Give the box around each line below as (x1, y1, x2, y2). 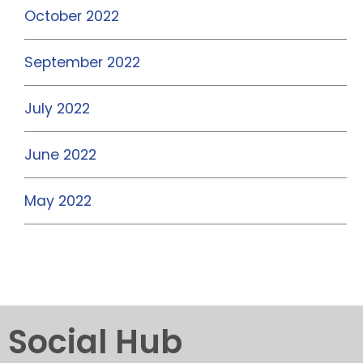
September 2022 (24, 53, 140, 73)
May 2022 (24, 191, 92, 211)
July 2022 (24, 99, 90, 119)
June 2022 (24, 145, 96, 165)
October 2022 (24, 6, 119, 27)
